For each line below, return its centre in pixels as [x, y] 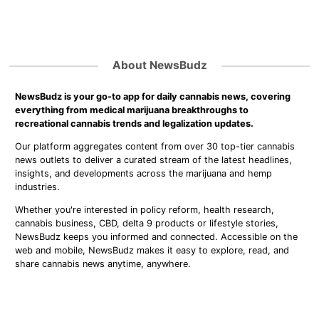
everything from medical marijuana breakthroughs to [132, 110]
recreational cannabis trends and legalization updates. [135, 123]
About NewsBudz [159, 66]
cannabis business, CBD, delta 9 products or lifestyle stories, [147, 223]
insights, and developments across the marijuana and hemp [144, 173]
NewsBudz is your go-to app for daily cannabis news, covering [153, 96]
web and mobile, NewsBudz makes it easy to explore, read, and [152, 250]
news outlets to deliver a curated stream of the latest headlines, [154, 159]
